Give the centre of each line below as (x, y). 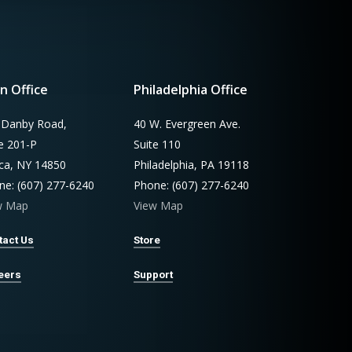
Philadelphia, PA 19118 (192, 165)
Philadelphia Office (191, 90)
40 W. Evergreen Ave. (187, 124)
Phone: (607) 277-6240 (192, 185)
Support (154, 275)
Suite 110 (158, 145)
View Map (159, 206)
